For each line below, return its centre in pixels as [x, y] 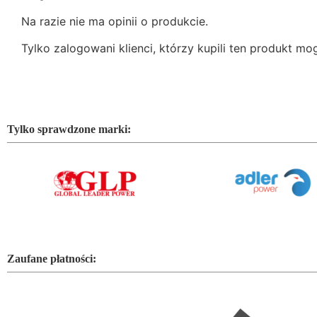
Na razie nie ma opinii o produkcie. [115, 21]
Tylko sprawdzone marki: [69, 129]
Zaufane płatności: [52, 258]
